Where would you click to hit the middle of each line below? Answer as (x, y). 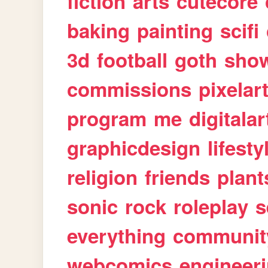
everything (117, 235)
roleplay (211, 206)
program (107, 118)
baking (99, 30)
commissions (130, 89)
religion (103, 177)
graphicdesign (134, 147)
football (133, 60)
